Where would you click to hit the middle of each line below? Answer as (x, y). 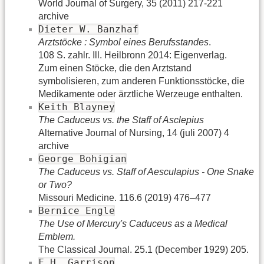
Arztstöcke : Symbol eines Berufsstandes (123, 42)
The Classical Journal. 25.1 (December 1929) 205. (143, 249)
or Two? (55, 184)
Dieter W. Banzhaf (88, 29)
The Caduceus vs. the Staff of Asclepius (121, 120)
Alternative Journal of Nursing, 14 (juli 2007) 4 (134, 133)
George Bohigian (82, 159)
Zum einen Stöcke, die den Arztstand (115, 68)
